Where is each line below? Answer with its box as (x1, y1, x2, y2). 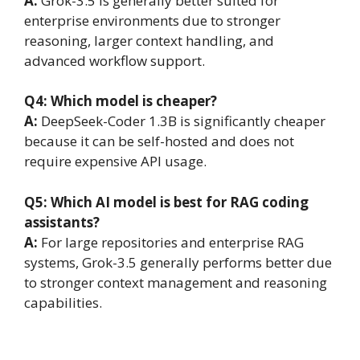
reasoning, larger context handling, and (24, 31, 274, 50)
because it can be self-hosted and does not (24, 132, 294, 151)
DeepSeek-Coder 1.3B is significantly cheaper (41, 112, 325, 131)
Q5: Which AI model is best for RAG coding (24, 192, 309, 211)
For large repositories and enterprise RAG (41, 232, 304, 252)
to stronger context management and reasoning (24, 272, 327, 292)
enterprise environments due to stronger (24, 10, 280, 30)
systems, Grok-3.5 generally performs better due (24, 252, 332, 272)
